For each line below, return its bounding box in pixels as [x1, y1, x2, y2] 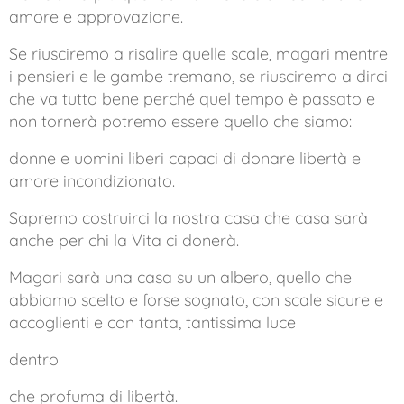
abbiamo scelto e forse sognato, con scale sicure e [9, 289, 383, 310]
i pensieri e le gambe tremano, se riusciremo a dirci [9, 66, 388, 87]
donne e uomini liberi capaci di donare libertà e [9, 148, 361, 169]
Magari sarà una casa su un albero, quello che [9, 267, 352, 288]
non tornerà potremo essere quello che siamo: [9, 111, 352, 132]
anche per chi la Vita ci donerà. [9, 230, 239, 251]
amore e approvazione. [9, 6, 183, 27]
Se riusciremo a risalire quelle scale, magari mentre [9, 43, 388, 64]
